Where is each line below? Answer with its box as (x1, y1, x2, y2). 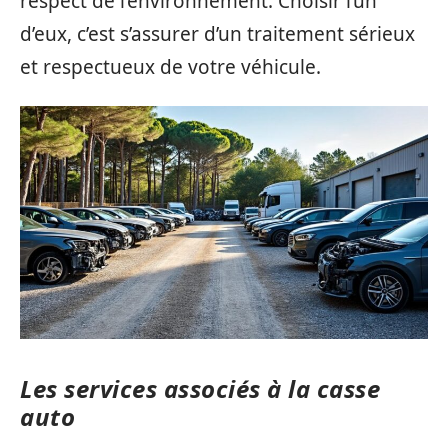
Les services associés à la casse (20, 372, 380, 406)
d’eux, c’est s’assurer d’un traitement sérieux (20, 20, 415, 47)
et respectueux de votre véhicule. (20, 53, 321, 80)
